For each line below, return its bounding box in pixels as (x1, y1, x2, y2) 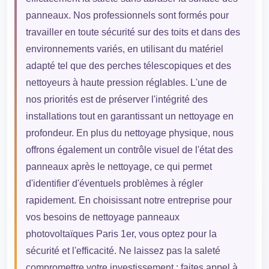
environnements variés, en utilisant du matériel (25, 44, 223, 54)
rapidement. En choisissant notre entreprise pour (25, 195, 232, 205)
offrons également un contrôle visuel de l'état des (25, 145, 233, 155)
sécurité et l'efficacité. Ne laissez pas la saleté (25, 246, 220, 256)
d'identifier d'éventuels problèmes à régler (25, 178, 203, 189)
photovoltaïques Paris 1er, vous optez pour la (25, 229, 217, 239)
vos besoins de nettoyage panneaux (25, 212, 180, 222)
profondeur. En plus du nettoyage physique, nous (25, 128, 234, 138)
